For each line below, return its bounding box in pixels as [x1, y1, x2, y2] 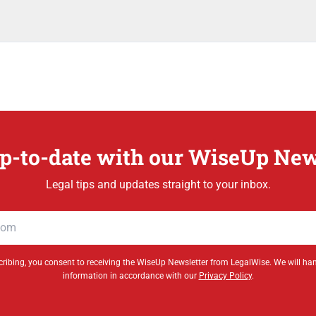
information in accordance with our [62, 271, 199, 281]
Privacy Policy [198, 271, 252, 281]
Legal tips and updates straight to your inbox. [45, 178, 271, 191]
